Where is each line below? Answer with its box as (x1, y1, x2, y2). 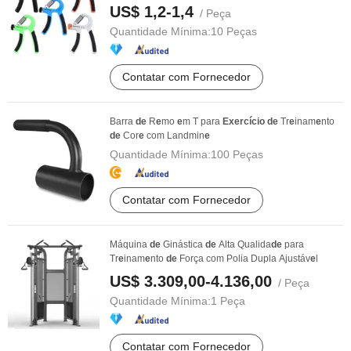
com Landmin (144, 130, 204, 141)
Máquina (110, 239, 150, 250)
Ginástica (161, 239, 205, 250)
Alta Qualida (216, 239, 271, 250)
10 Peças (211, 25, 257, 38)
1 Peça (211, 295, 245, 307)
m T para (183, 116, 223, 127)
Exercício (223, 116, 265, 127)
